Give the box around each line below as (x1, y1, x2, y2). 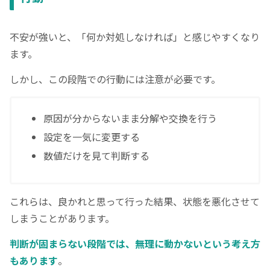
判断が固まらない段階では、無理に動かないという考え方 (10, 236, 260, 251)
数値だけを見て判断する (43, 148, 150, 163)
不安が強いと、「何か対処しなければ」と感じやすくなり (10, 29, 260, 44)
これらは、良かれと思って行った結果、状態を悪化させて (10, 193, 260, 209)
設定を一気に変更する (43, 129, 140, 144)
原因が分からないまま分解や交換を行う (43, 110, 218, 125)
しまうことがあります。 (10, 210, 115, 225)
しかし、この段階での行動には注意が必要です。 (10, 72, 221, 87)
